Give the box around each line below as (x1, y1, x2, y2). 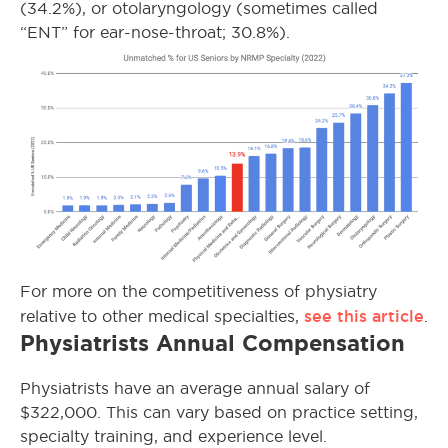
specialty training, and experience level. (20, 427, 327, 445)
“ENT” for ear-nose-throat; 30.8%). (20, 24, 290, 41)
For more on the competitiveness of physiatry (20, 282, 377, 300)
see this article (304, 306, 424, 325)
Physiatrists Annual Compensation (20, 330, 405, 355)
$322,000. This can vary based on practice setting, (20, 403, 418, 421)
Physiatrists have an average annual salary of (20, 379, 370, 397)
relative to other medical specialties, (20, 307, 304, 325)
